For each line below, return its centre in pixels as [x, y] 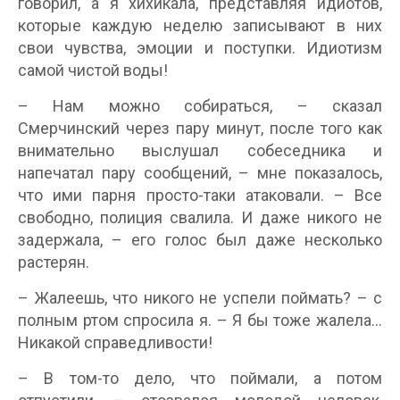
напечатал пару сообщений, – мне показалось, [200, 173]
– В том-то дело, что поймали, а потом [200, 379]
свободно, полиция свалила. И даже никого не [200, 218]
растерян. [54, 262]
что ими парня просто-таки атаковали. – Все [200, 196]
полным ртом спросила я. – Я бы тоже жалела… [200, 321]
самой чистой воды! [93, 71]
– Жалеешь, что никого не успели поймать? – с [200, 298]
